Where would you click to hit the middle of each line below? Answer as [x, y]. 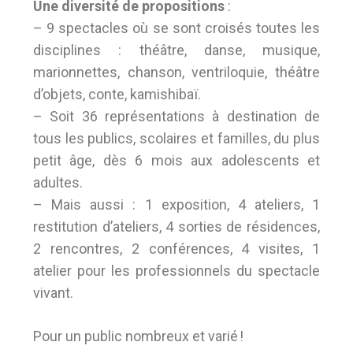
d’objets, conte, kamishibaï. [117, 94]
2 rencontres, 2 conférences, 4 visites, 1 [176, 249]
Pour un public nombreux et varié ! [138, 336]
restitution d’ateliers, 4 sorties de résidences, [176, 227]
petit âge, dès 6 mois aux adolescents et [176, 160]
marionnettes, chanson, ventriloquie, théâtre [176, 72]
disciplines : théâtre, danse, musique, [176, 50]
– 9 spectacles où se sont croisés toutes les [176, 28]
